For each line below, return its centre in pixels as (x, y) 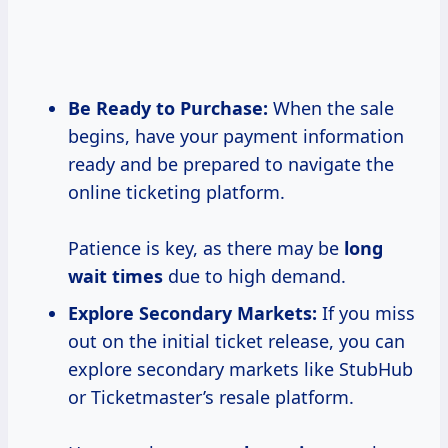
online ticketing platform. (176, 192)
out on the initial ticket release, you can (236, 341)
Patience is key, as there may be (206, 248)
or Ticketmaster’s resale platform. (211, 397)
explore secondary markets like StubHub (240, 369)
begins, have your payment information (236, 136)
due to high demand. (254, 276)
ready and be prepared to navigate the (231, 164)
